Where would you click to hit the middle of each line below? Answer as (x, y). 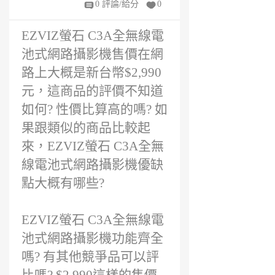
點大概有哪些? (63, 183)
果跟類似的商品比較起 (86, 128)
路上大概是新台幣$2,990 (91, 72)
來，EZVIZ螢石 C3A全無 (93, 146)
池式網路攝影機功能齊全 (92, 238)
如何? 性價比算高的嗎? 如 (95, 109)
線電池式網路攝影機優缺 (92, 165)
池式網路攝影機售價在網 (92, 54)
